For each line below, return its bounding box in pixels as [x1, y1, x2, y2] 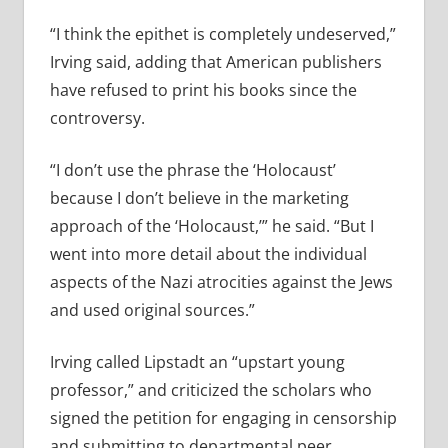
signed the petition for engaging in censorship [49, 407, 397, 430]
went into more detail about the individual [49, 243, 367, 266]
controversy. [49, 107, 145, 130]
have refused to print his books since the [49, 79, 357, 102]
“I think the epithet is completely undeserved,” [49, 23, 396, 46]
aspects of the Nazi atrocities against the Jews [49, 271, 393, 294]
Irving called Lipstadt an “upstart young [49, 351, 345, 374]
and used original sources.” [49, 299, 255, 322]
